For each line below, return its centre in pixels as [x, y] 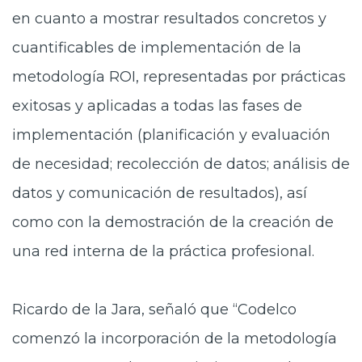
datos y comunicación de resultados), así [160, 193]
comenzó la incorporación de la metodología [175, 339]
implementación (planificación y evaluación [171, 135]
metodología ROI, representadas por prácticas [179, 77]
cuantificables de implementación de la [157, 48]
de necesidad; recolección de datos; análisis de [181, 164]
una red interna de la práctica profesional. [165, 251]
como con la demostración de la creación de [173, 222]
